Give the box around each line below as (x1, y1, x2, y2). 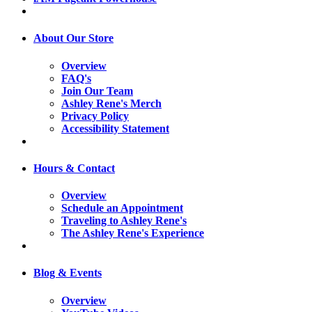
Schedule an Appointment (61, 202, 183, 214)
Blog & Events (33, 267, 102, 279)
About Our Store (33, 32, 114, 45)
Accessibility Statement (61, 122, 169, 134)
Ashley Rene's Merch (61, 97, 162, 109)
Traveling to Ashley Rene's (61, 214, 187, 227)
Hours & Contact (33, 162, 115, 174)
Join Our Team (61, 84, 133, 97)
